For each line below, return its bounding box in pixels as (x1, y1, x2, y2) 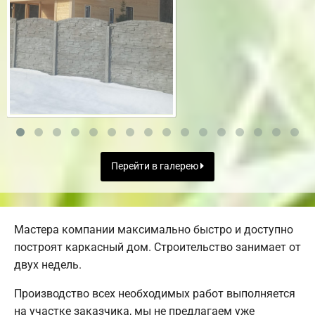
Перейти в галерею (111, 160, 200, 173)
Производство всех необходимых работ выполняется (14, 286, 295, 300)
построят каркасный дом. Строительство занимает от (14, 240, 301, 254)
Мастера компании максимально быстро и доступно (14, 222, 293, 236)
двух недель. (14, 257, 82, 271)
